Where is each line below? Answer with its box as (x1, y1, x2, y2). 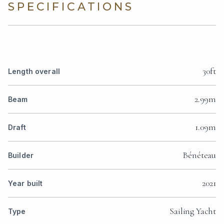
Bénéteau (182, 149, 216, 161)
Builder (8, 151, 33, 160)
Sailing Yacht (169, 205, 216, 217)
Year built (8, 179, 43, 188)
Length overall (8, 67, 60, 76)
